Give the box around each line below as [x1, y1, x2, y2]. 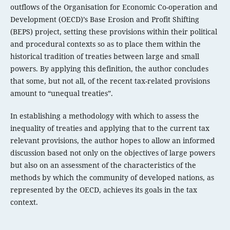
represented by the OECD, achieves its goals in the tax [10, 185, 197, 195]
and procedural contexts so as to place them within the [10, 39, 201, 49]
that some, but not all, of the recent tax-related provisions [10, 76, 210, 86]
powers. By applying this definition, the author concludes [10, 64, 208, 74]
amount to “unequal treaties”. [10, 88, 113, 99]
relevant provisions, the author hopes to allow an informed [10, 136, 215, 146]
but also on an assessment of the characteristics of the [10, 160, 196, 170]
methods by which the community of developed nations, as [10, 172, 214, 183]
